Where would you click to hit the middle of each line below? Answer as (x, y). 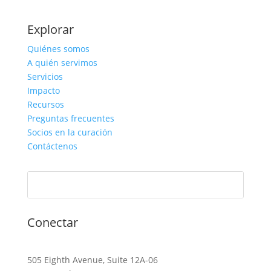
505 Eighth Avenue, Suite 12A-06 (92, 260)
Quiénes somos (58, 49)
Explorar (50, 29)
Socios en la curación (70, 132)
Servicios (45, 77)
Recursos (45, 104)
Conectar (52, 222)
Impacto (43, 90)
